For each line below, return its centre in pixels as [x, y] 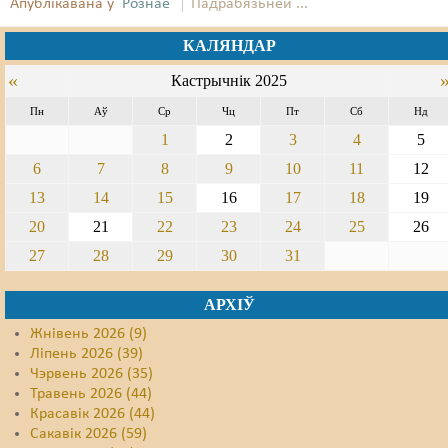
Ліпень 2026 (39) [86, 354]
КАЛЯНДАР [229, 45]
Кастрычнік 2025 [228, 80]
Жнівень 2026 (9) [88, 334]
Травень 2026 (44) [91, 394]
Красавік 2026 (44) [92, 414]
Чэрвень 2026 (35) [91, 374]
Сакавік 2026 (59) [88, 434]
